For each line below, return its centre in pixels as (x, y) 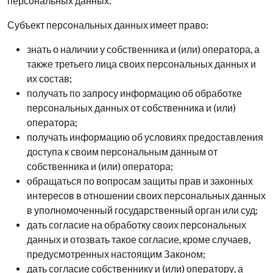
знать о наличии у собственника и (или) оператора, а (143, 50)
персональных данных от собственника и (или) (131, 108)
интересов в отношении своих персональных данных (146, 196)
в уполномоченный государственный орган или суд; (142, 211)
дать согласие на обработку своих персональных (136, 225)
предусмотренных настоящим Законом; (116, 254)
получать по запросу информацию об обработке (134, 94)
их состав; (49, 79)
